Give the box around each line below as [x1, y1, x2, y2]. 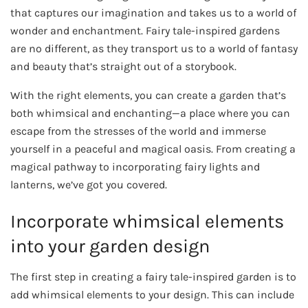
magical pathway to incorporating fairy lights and [10, 159, 260, 173]
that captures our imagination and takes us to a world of [10, 5, 296, 19]
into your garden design [10, 235, 210, 258]
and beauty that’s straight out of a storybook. [10, 59, 236, 73]
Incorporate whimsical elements [10, 210, 284, 233]
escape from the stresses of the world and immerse [10, 124, 266, 137]
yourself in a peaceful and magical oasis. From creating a [10, 142, 296, 155]
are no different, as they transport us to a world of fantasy [10, 41, 298, 55]
